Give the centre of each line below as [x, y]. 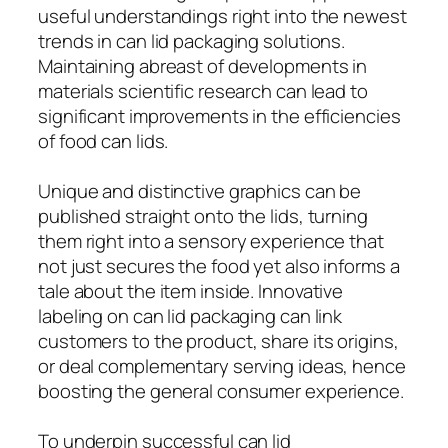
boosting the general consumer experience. [221, 390]
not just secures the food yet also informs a [219, 265]
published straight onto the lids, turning [203, 215]
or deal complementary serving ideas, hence [222, 365]
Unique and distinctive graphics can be [200, 190]
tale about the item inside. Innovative [191, 290]
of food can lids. [103, 140]
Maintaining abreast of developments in [203, 65]
